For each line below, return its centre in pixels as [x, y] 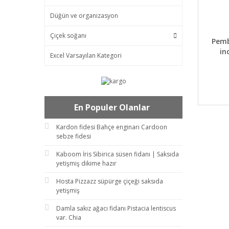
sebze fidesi [74, 136]
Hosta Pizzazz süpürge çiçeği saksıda [110, 181]
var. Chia [69, 217]
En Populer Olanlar [112, 107]
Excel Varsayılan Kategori [86, 55]
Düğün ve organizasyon [84, 16]
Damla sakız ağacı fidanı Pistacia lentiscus [116, 208]
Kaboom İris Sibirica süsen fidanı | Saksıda [118, 154]
